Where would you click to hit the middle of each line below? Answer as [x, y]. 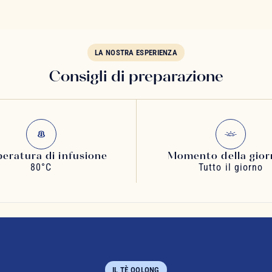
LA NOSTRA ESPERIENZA [136, 53]
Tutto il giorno [231, 168]
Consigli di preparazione [136, 76]
